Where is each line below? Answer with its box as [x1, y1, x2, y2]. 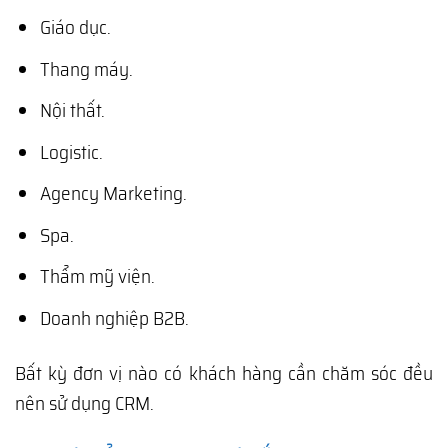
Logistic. [39, 136, 103, 167]
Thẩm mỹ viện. [39, 261, 155, 292]
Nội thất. [39, 95, 105, 126]
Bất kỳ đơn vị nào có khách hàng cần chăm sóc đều [15, 357, 433, 388]
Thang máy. [39, 53, 133, 84]
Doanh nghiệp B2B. [39, 302, 189, 333]
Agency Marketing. [39, 178, 187, 209]
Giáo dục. [39, 12, 111, 43]
